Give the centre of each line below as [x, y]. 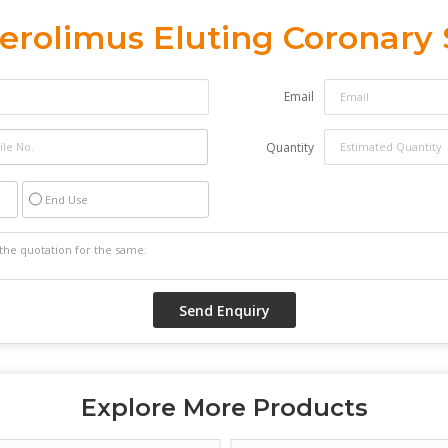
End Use [66, 199]
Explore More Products [224, 407]
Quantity [290, 147]
